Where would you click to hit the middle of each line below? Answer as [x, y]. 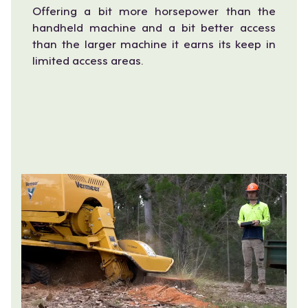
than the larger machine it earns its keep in [154, 43]
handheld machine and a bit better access [154, 26]
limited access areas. [88, 59]
